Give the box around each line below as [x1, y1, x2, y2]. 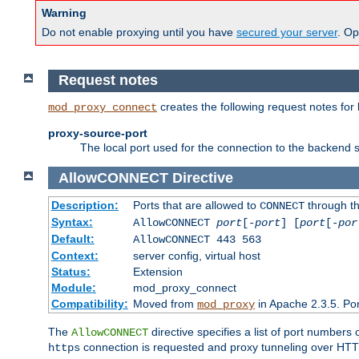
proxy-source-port [48, 126, 147, 139]
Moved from [132, 297, 197, 311]
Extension [132, 265, 183, 279]
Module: [50, 281, 96, 295]
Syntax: [50, 216, 93, 229]
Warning [42, 6, 87, 20]
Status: [50, 265, 91, 279]
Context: [50, 249, 99, 263]
